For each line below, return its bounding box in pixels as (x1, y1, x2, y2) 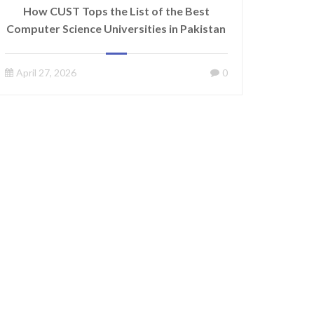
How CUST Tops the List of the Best (22, 4, 210, 18)
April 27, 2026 (15, 67, 76, 78)
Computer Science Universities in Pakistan (6, 22, 226, 35)
